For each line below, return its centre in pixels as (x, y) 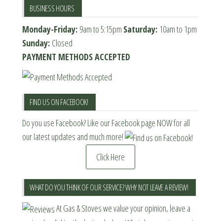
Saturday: (141, 29)
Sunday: (37, 43)
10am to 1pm (178, 29)
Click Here (110, 157)
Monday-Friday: (51, 29)
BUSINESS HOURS (52, 9)
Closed (62, 43)
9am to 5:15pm (101, 29)
